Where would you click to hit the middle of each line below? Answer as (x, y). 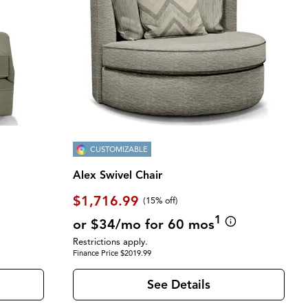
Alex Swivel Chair (117, 176)
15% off (161, 201)
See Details (178, 285)
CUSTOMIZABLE (119, 149)
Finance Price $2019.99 (112, 253)
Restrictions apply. (110, 242)
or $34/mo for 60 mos (143, 224)
